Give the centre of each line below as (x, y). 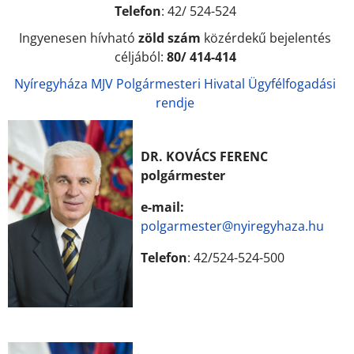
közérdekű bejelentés (267, 38)
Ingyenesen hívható (79, 38)
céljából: (140, 57)
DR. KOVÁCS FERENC (204, 156)
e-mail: (162, 207)
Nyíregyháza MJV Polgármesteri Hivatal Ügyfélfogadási (175, 84)
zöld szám (171, 38)
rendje (175, 103)
